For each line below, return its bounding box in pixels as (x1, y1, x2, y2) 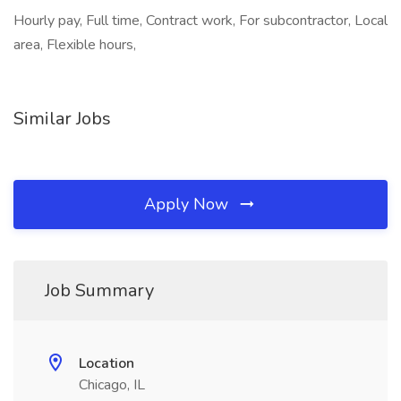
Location (79, 354, 134, 373)
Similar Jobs (13, 107, 111, 131)
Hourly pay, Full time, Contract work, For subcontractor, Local (13, 11, 388, 30)
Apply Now (144, 193, 233, 215)
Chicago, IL (79, 375, 145, 395)
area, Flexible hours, (13, 35, 136, 55)
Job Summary (45, 278, 154, 303)
